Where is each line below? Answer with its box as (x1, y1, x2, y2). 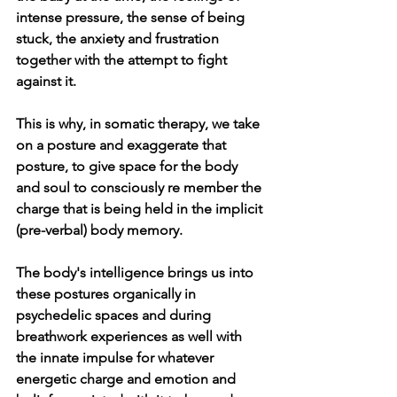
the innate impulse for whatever (16, 348, 217, 366)
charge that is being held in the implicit (16, 199, 266, 217)
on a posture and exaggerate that (16, 136, 230, 153)
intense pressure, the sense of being (16, 8, 248, 26)
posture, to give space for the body (16, 157, 241, 175)
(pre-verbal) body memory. (16, 221, 186, 238)
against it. (16, 72, 76, 90)
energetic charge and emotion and (16, 370, 239, 387)
